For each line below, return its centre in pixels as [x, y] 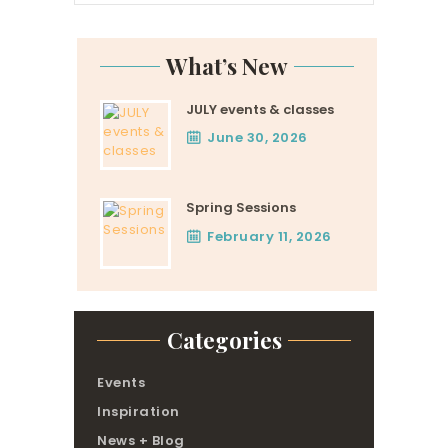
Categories [224, 339]
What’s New [227, 66]
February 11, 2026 [269, 236]
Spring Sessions [240, 208]
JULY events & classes [259, 109]
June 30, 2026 [257, 137]
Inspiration [138, 411]
